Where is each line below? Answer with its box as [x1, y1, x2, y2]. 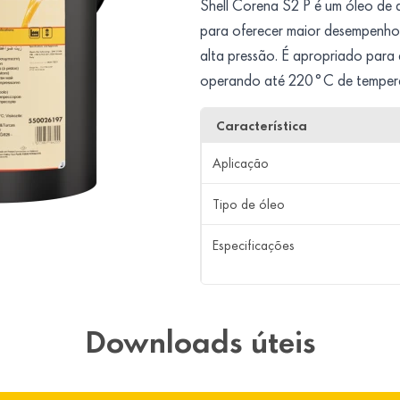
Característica [216, 117, 307, 134]
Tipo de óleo [212, 196, 285, 212]
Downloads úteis [84, 322, 316, 362]
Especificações [212, 237, 295, 254]
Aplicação [212, 154, 269, 171]
